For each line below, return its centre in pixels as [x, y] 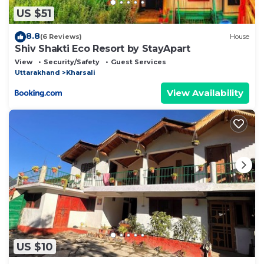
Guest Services [138, 62]
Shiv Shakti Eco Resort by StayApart [103, 48]
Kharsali [81, 72]
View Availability [205, 93]
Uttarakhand [37, 72]
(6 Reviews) [61, 37]
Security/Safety [72, 62]
